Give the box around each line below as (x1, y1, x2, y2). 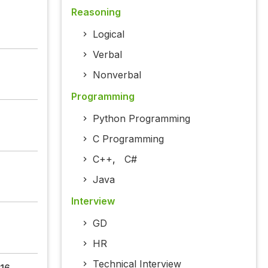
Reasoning (71, 6, 121, 19)
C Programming (92, 133, 164, 145)
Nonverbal (92, 69, 141, 81)
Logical (92, 28, 124, 41)
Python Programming (92, 112, 190, 125)
